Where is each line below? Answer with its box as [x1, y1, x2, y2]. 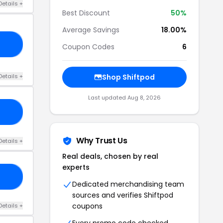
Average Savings [62, 25, 119, 35]
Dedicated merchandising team [72, 179, 184, 189]
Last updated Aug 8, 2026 [88, 94, 161, 102]
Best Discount [62, 8, 110, 18]
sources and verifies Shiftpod [72, 190, 173, 200]
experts [62, 162, 90, 172]
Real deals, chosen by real [62, 151, 158, 161]
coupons [72, 201, 103, 211]
